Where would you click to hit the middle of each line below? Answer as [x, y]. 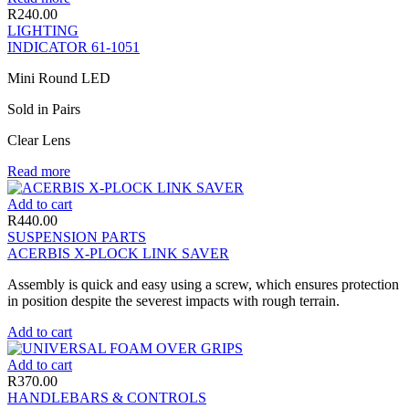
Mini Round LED [59, 78]
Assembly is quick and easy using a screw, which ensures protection [203, 284]
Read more [39, 171]
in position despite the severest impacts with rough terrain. [173, 300]
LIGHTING [43, 30]
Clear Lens [39, 140]
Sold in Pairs [44, 109]
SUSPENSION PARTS [77, 236]
